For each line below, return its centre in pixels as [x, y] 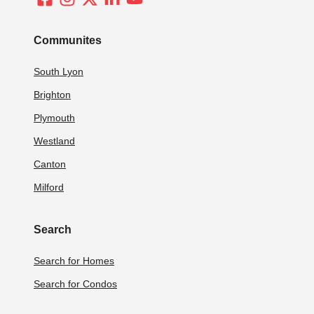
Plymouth [54, 117]
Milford [49, 187]
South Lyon [59, 71]
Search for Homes [74, 260]
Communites [68, 40]
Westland [54, 141]
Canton [50, 164]
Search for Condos [75, 284]
